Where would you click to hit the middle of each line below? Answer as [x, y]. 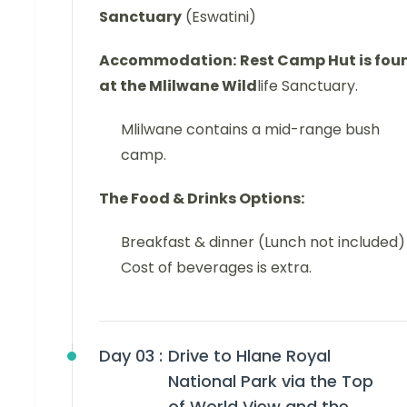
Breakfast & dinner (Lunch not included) [263, 243]
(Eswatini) [219, 17]
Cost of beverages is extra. [216, 268]
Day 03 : [131, 356]
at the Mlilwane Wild [178, 86]
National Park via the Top [271, 382]
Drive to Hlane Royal [249, 356]
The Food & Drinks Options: [202, 199]
